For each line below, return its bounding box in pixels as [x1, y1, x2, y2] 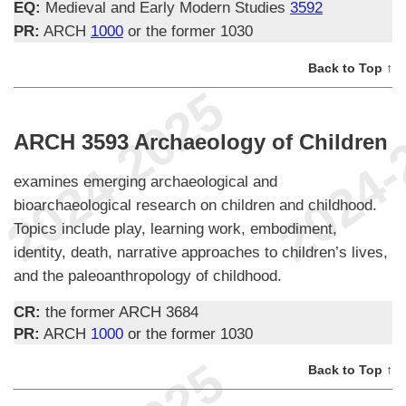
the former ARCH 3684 [45, 302, 198, 321]
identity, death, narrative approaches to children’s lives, [14, 242, 388, 261]
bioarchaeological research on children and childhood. [14, 195, 377, 214]
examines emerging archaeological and [14, 171, 277, 190]
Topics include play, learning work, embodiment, [14, 218, 337, 237]
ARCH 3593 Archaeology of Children [14, 129, 388, 154]
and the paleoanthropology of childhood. [14, 266, 282, 285]
